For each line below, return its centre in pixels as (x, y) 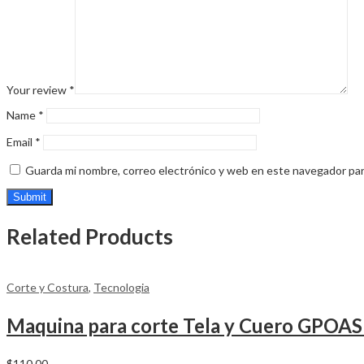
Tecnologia (121, 288)
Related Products (90, 236)
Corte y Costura (48, 288)
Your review (38, 90)
